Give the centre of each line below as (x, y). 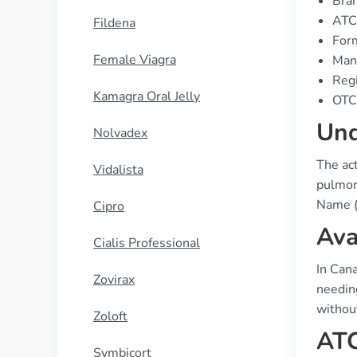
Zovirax (114, 280)
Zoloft (110, 316)
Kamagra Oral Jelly (147, 96)
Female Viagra (135, 60)
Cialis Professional (147, 243)
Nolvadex (120, 133)
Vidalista (118, 170)
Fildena (114, 23)
